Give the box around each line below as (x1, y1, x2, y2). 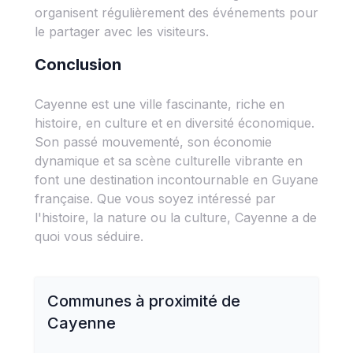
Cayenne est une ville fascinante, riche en (35, 96, 284, 112)
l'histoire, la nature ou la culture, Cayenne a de (35, 210, 317, 225)
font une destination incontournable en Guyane (35, 172, 318, 188)
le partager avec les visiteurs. (35, 24, 209, 39)
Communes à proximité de (47, 292, 240, 310)
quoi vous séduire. (35, 229, 143, 244)
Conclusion (35, 55, 121, 74)
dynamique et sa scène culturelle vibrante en (35, 153, 303, 169)
